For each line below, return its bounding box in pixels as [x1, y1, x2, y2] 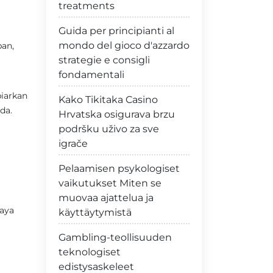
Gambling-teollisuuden [58, 232, 172, 243]
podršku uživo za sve [58, 123, 159, 135]
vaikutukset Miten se [58, 177, 161, 189]
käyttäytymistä [58, 207, 132, 218]
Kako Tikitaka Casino [58, 94, 158, 105]
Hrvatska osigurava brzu [58, 108, 175, 120]
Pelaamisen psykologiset [58, 163, 180, 174]
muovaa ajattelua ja [58, 192, 154, 204]
